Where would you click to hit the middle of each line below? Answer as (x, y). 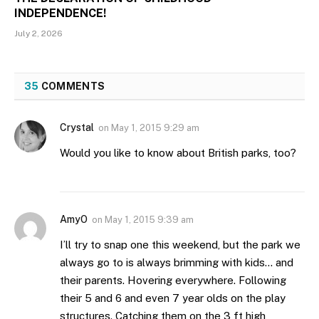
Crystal (77, 127)
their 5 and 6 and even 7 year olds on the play (173, 298)
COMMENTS (72, 86)
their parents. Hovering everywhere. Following (173, 280)
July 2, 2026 (38, 33)
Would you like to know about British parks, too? (178, 152)
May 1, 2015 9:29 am (155, 127)
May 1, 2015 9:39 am (149, 219)
